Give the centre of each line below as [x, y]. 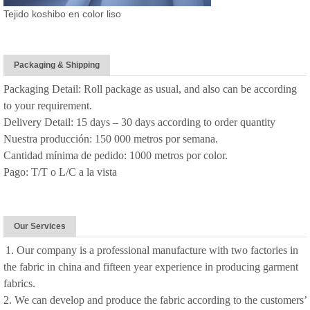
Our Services [40, 226]
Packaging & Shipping [57, 65]
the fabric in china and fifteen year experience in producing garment [151, 267]
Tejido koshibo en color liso [62, 14]
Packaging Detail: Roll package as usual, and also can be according [150, 89]
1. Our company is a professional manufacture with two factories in [152, 250]
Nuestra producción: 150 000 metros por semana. [112, 139]
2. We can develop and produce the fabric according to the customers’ [155, 300]
